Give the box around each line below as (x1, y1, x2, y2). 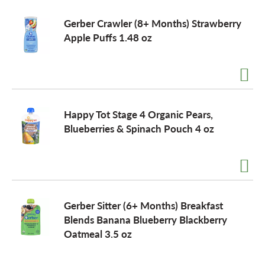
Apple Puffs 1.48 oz (64, 30, 152, 44)
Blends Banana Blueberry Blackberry (64, 212, 227, 227)
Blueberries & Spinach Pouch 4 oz (64, 121, 214, 135)
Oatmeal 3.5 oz (64, 227, 132, 241)
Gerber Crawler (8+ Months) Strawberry (64, 16, 241, 30)
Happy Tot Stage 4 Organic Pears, (64, 107, 213, 121)
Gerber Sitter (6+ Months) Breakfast (64, 198, 223, 212)
